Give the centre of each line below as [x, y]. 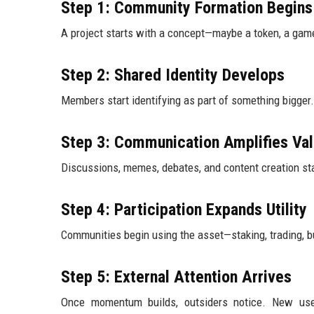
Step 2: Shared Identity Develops [173, 75]
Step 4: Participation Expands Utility [184, 210]
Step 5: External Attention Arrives [176, 277]
